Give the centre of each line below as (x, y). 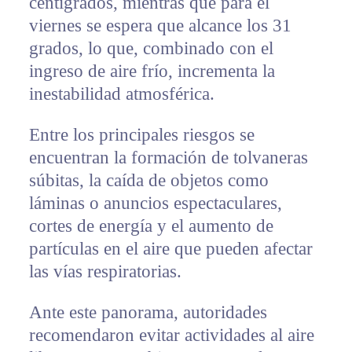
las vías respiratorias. (105, 272)
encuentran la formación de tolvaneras (168, 158)
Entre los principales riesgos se (141, 135)
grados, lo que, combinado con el (151, 49)
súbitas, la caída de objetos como (148, 181)
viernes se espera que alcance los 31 (160, 26)
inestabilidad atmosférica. (121, 94)
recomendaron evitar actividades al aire (171, 335)
